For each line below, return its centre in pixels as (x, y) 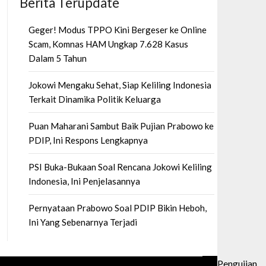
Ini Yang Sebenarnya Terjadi (83, 222)
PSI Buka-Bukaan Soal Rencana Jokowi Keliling (120, 167)
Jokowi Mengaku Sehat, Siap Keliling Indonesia (120, 85)
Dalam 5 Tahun (57, 58)
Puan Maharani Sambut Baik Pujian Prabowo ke (121, 126)
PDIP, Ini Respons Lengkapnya (88, 140)
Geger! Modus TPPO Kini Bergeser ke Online (117, 30)
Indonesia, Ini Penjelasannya (84, 181)
